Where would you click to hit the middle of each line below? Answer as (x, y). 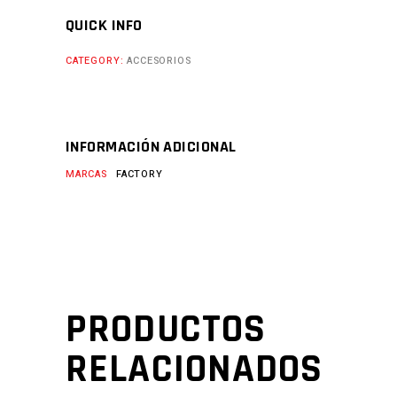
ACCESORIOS (159, 61)
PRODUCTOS (166, 330)
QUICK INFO (104, 26)
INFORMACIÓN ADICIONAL (151, 147)
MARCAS (86, 175)
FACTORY (140, 175)
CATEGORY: (97, 61)
